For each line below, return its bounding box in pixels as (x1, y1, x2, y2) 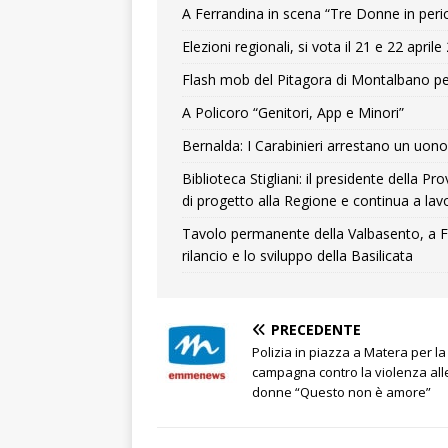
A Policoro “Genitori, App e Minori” (182, 103, 404, 122)
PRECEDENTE (271, 320, 361, 339)
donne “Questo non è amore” (252, 383, 431, 401)
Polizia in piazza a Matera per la (252, 343, 446, 361)
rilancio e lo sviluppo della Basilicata (182, 246, 413, 265)
